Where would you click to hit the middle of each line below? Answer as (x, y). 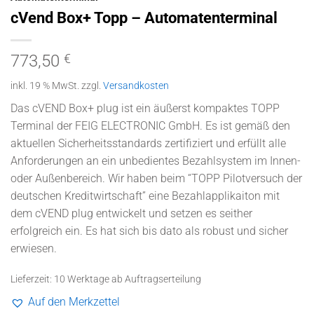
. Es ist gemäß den (245, 125)
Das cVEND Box (49, 108)
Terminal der (43, 125)
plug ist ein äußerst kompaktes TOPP (187, 108)
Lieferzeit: (32, 280)
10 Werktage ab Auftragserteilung (128, 280)
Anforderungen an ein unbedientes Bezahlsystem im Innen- (156, 161)
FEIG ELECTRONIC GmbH (137, 125)
